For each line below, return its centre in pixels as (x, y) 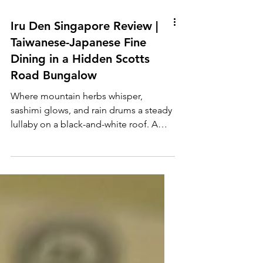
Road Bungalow (54, 131)
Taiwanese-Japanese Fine (78, 98)
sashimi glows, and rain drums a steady (91, 166)
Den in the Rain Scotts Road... (72, 194)
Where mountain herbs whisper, (77, 152)
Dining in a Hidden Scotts (80, 115)
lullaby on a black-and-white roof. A (81, 180)
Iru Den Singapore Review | (84, 82)
